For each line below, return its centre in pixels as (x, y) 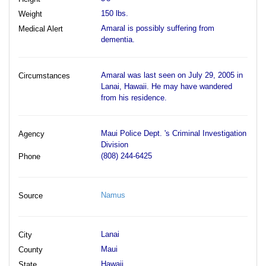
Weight (30, 14)
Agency (31, 134)
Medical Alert (41, 28)
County (31, 249)
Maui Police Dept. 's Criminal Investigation (173, 133)
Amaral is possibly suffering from (157, 28)
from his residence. (134, 97)
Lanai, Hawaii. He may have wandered (166, 86)
